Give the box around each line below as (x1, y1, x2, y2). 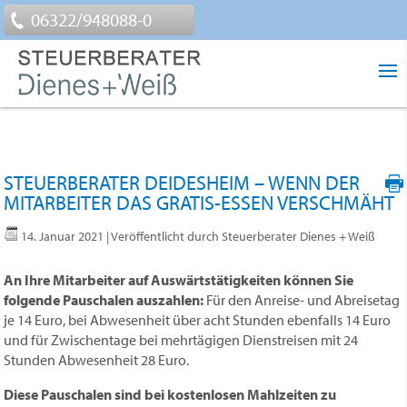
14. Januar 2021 (21, 228, 104, 244)
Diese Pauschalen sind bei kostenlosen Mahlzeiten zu (4, 385, 337, 403)
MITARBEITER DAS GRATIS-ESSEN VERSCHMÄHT (4, 190, 395, 215)
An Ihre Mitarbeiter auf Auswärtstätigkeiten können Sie (4, 271, 354, 289)
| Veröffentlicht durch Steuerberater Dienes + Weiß (104, 228, 376, 244)
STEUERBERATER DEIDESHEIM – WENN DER (4, 170, 361, 195)
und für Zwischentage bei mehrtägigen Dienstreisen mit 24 (4, 331, 359, 349)
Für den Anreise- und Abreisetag (203, 291, 401, 309)
